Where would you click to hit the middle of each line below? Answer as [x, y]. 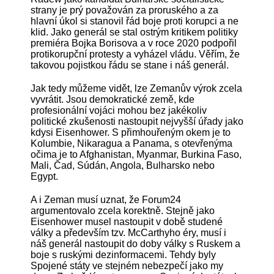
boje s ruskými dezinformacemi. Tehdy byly [123, 254]
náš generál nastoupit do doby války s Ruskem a [135, 243]
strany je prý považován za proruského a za [124, 10]
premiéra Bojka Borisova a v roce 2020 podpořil [134, 43]
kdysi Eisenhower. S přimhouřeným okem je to [131, 132]
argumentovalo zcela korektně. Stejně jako [123, 210]
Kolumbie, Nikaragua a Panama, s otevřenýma [131, 143]
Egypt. [44, 176]
